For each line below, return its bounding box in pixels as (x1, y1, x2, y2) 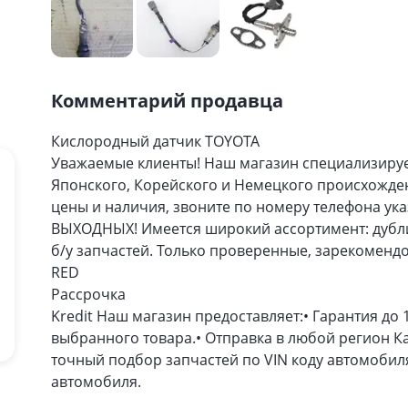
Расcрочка (51, 284, 126, 304)
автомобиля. (51, 372, 141, 392)
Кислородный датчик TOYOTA (51, 131, 260, 151)
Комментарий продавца (51, 88, 283, 113)
